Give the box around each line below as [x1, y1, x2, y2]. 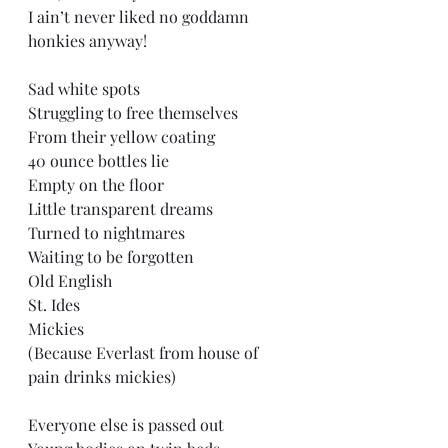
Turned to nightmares [28, 222, 193, 243]
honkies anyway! [28, 30, 151, 51]
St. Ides [28, 294, 88, 315]
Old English [28, 270, 120, 291]
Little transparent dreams [28, 198, 221, 219]
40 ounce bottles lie [28, 150, 177, 171]
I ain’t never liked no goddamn [28, 6, 253, 27]
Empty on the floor [28, 174, 172, 195]
